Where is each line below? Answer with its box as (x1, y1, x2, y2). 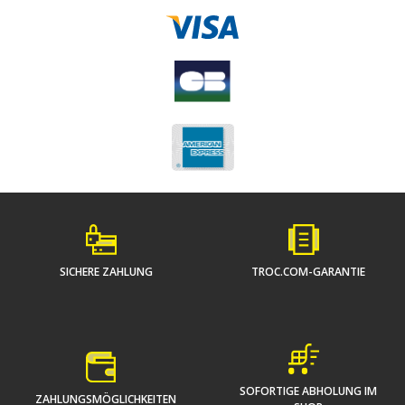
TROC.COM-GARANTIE (251, 264, 365, 280)
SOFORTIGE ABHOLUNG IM (240, 383, 377, 400)
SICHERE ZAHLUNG (59, 264, 153, 280)
